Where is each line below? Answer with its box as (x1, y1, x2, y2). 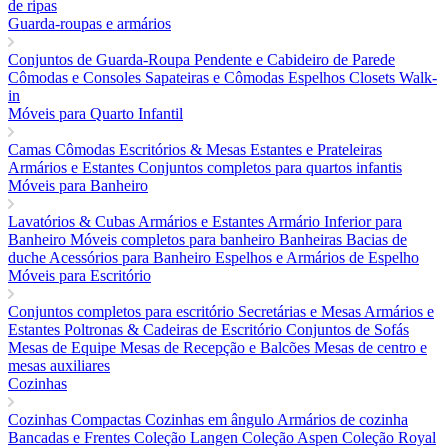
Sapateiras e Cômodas (145, 68, 288, 86)
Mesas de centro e (314, 338, 427, 356)
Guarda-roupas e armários (8, 14, 171, 32)
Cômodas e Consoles (8, 68, 145, 86)
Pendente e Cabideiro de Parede (194, 50, 395, 68)
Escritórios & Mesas (119, 140, 250, 158)
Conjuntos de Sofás (286, 320, 409, 338)
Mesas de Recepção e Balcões (120, 338, 314, 356)
